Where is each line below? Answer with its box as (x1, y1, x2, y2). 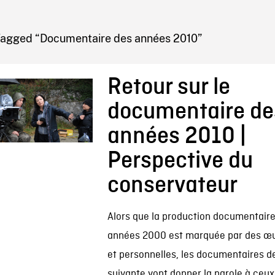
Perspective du (107, 149, 253, 173)
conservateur (107, 173, 238, 198)
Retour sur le (107, 75, 230, 99)
